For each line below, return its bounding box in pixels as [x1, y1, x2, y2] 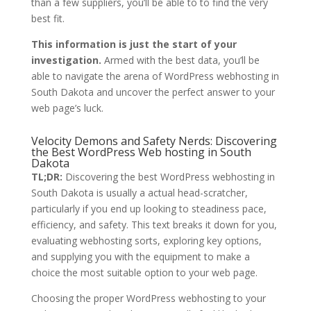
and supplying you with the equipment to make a [31, 250, 250, 264]
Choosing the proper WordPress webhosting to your [31, 292, 266, 305]
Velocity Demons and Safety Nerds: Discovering [31, 133, 277, 149]
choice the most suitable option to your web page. [31, 266, 258, 280]
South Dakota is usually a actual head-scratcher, [31, 186, 248, 200]
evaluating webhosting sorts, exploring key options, [31, 234, 262, 248]
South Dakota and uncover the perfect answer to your [31, 85, 275, 99]
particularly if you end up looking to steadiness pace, [31, 202, 267, 216]
